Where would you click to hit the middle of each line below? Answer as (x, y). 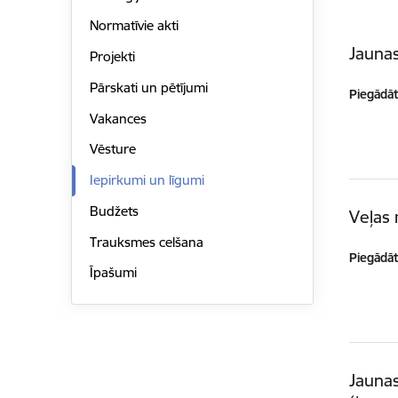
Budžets (114, 211)
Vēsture (112, 149)
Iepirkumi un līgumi (147, 180)
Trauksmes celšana (146, 242)
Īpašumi (113, 273)
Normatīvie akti (134, 26)
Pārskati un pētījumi (148, 87)
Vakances (118, 118)
